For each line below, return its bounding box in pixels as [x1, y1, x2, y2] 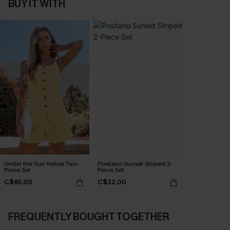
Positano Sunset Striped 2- [98, 159, 173, 168]
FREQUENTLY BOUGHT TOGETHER [8, 209, 169, 224]
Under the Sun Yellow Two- [4, 159, 79, 168]
